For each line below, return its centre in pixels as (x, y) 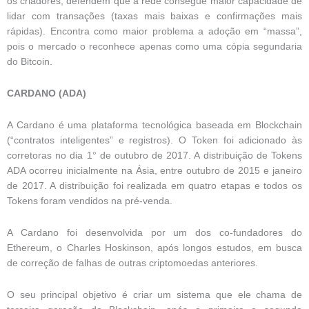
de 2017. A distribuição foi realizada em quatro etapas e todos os (154, 186)
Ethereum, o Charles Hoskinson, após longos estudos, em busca (154, 248)
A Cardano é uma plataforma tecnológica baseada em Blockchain (154, 126)
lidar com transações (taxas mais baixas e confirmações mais (154, 17)
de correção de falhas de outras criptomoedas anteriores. (132, 263)
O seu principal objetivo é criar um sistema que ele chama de (154, 295)
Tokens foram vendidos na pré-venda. (90, 201)
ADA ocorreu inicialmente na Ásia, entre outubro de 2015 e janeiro (154, 171)
